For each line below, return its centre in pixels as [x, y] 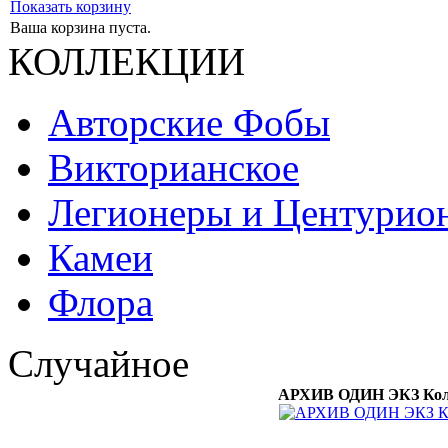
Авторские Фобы [189, 122]
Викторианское [173, 167]
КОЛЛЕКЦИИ [126, 61]
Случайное [98, 363]
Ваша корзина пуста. [80, 27]
